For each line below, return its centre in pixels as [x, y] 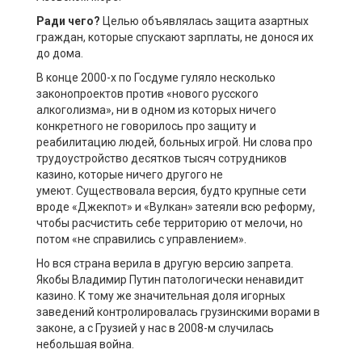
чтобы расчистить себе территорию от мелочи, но [170, 223]
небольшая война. [85, 345]
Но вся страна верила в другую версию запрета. [165, 264]
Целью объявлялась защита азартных [206, 21]
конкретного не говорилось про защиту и [146, 126]
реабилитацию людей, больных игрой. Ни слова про [175, 143]
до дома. [60, 54]
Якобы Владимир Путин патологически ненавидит [170, 280]
